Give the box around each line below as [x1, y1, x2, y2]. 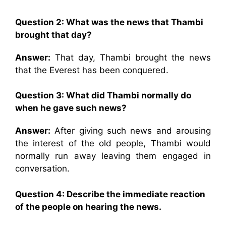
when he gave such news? [15, 103, 127, 113]
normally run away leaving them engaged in [15, 151, 211, 161]
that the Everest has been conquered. [15, 65, 168, 75]
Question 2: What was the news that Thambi [15, 17, 203, 27]
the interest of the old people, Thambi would [15, 138, 211, 148]
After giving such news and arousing [50, 126, 211, 136]
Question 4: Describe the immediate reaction [15, 189, 205, 199]
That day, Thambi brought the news [50, 52, 211, 63]
